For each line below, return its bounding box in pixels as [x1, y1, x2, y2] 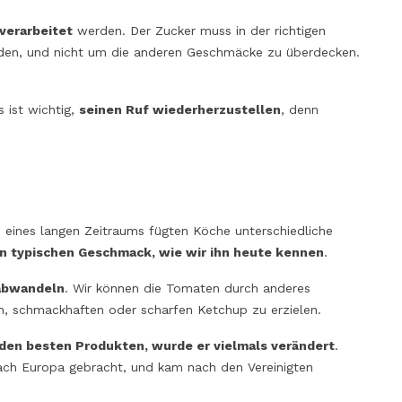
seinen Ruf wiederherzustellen [78, 101, 281, 117]
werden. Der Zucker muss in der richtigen [72, 22, 326, 38]
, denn [280, 101, 319, 117]
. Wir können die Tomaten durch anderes [64, 280, 310, 295]
